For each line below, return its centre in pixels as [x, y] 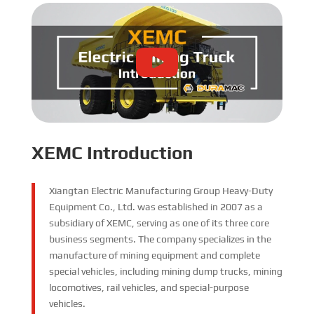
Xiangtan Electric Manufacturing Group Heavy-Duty [161, 190]
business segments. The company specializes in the [160, 239]
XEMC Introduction [112, 152]
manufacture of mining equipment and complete [154, 255]
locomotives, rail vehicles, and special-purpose [149, 287]
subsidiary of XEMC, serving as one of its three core [159, 223]
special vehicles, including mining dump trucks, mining [165, 271]
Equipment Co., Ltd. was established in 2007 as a [156, 206]
